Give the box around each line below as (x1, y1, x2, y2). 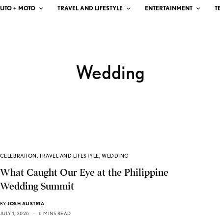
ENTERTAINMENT (145, 4, 192, 12)
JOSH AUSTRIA (7, 200, 45, 207)
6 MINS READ (39, 210, 71, 217)
